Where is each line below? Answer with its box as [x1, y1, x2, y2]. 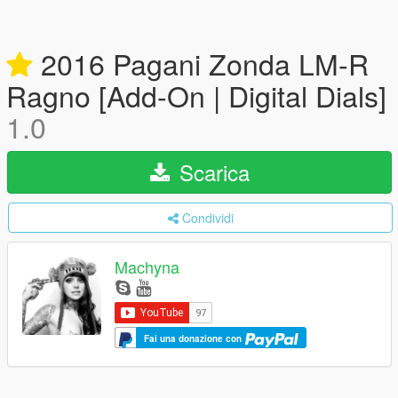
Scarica [172, 156, 250, 187]
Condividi [181, 209, 234, 227]
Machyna [115, 255, 179, 279]
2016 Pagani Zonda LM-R [33, 43, 369, 84]
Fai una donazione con [144, 332, 244, 346]
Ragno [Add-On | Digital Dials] [6, 75, 386, 115]
